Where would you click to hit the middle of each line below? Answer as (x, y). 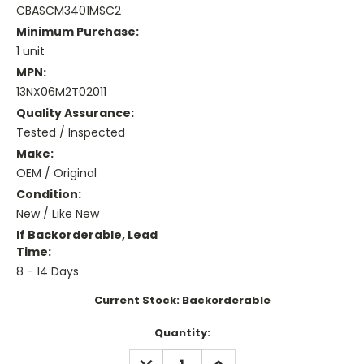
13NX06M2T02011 (61, 92)
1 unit (30, 52)
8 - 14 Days (48, 272)
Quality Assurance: (75, 113)
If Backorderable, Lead (87, 235)
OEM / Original (56, 173)
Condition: (49, 195)
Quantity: (182, 333)
